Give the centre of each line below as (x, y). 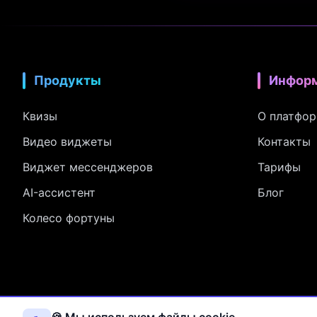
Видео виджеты (67, 142)
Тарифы (279, 167)
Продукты (68, 80)
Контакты (284, 142)
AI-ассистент (59, 192)
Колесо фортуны (69, 218)
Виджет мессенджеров (88, 167)
